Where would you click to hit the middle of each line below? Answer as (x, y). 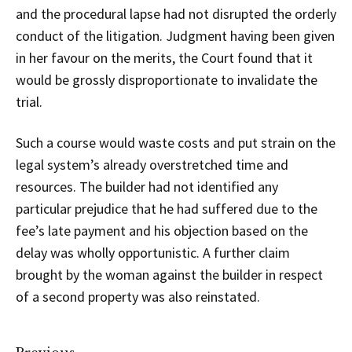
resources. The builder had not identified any (147, 186)
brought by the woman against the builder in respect (169, 274)
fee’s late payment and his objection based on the (162, 230)
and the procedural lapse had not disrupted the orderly (176, 13)
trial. (29, 101)
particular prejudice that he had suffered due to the (167, 208)
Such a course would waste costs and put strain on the (176, 142)
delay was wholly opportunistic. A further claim (153, 252)
